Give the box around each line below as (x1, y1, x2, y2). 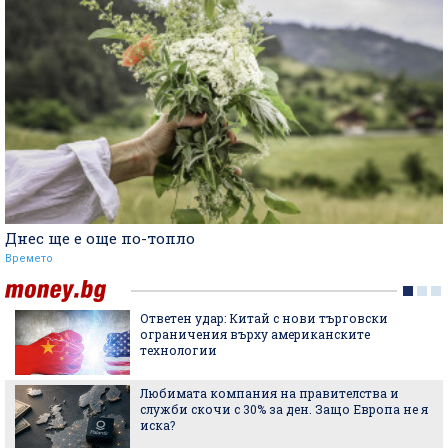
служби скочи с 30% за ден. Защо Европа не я (140, 400, 428, 417)
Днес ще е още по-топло (5, 227, 195, 248)
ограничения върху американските (140, 325, 370, 342)
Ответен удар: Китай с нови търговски (140, 309, 388, 326)
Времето (5, 251, 53, 265)
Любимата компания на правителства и (140, 384, 399, 401)
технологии (140, 341, 217, 358)
